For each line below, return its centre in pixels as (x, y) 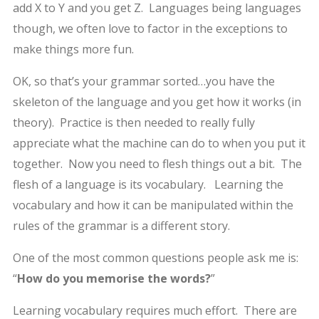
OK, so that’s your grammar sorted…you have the (143, 81)
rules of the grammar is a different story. (121, 225)
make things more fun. (73, 49)
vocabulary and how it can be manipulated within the (153, 205)
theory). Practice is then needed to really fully (134, 122)
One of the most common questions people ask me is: (155, 257)
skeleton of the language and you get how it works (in (157, 101)
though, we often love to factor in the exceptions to (150, 28)
